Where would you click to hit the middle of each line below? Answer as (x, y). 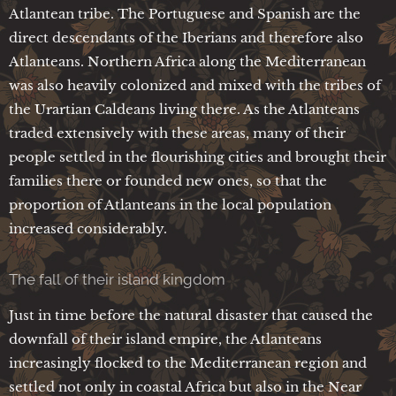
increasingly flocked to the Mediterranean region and (188, 362)
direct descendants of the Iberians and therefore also (186, 37)
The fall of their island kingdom (117, 279)
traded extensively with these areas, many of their (177, 133)
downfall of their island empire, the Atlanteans (165, 339)
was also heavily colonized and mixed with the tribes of (195, 85)
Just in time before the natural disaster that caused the (191, 315)
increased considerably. (88, 228)
